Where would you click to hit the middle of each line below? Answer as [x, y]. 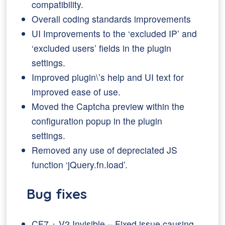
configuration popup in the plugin [97, 121]
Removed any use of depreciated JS [105, 150]
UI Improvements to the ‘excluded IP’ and [115, 33]
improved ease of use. [76, 92]
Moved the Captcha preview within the [108, 106]
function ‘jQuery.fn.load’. [80, 164]
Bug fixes [57, 194]
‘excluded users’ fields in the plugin [102, 48]
